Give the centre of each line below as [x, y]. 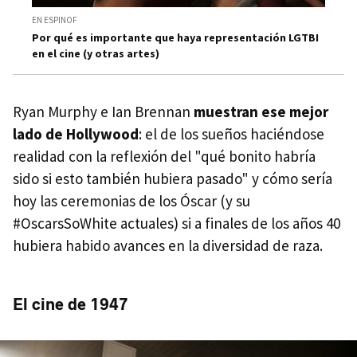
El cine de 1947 [71, 304]
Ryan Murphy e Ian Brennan [103, 111]
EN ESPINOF [55, 20]
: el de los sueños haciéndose [231, 133]
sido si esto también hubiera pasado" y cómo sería [173, 178]
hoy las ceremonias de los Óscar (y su [131, 200]
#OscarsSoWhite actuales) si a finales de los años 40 [177, 223]
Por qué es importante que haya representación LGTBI [175, 37]
